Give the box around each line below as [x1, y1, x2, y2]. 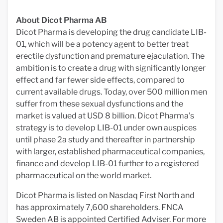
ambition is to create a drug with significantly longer [16, 63, 206, 73]
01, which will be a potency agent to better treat [16, 39, 189, 49]
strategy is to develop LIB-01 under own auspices [16, 123, 197, 132]
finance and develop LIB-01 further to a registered [16, 159, 199, 168]
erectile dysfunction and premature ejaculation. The [16, 51, 205, 61]
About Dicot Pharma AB [16, 15, 107, 25]
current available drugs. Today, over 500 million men [16, 87, 207, 97]
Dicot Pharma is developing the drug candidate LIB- [16, 27, 207, 37]
